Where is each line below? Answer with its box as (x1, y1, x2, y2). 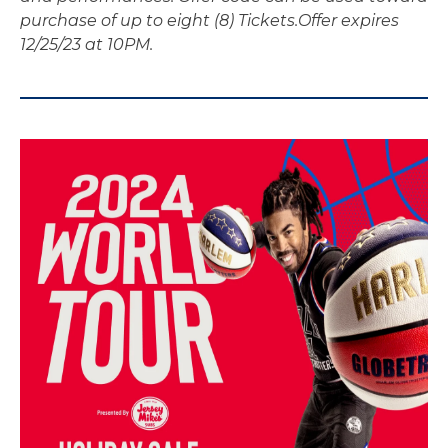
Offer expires (298, 11, 399, 30)
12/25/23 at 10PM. (20, 35, 153, 54)
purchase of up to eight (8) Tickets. (20, 11, 298, 30)
